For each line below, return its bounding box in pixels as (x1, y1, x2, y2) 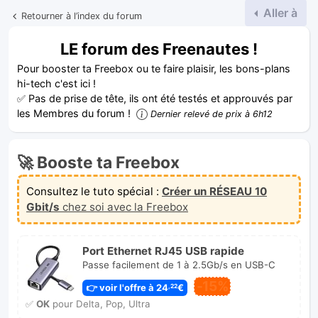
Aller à (261, 5, 297, 20)
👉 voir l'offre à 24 (83, 282, 168, 294)
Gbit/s (26, 199, 60, 214)
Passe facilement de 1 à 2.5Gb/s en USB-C (82, 258, 275, 270)
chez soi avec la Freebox (60, 199, 188, 214)
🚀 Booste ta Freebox (17, 152, 180, 172)
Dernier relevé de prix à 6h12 (150, 108, 273, 119)
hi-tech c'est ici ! (17, 77, 96, 89)
